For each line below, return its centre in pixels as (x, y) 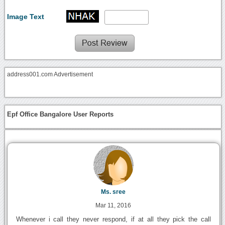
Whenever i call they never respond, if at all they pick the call (114, 219)
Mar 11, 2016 (114, 205)
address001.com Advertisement (50, 74)
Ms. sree (114, 192)
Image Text (26, 17)
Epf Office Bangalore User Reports (61, 114)
